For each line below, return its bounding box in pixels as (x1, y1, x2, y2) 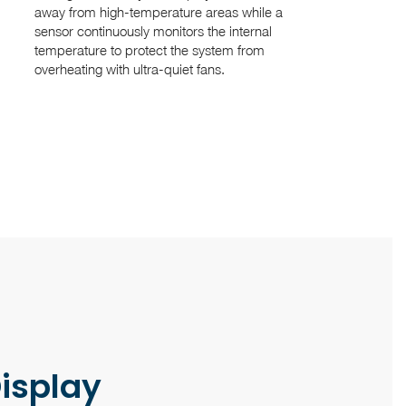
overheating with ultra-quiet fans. (34, 60, 225, 77)
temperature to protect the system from (34, 41, 265, 58)
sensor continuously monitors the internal (34, 22, 272, 39)
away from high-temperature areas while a (34, 3, 283, 20)
